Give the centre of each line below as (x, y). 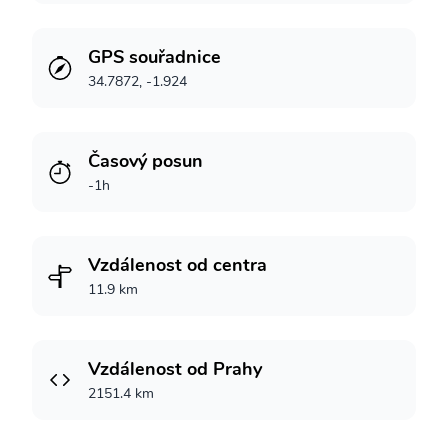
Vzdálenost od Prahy (175, 369)
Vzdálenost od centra (177, 265)
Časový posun (145, 161)
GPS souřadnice (154, 57)
